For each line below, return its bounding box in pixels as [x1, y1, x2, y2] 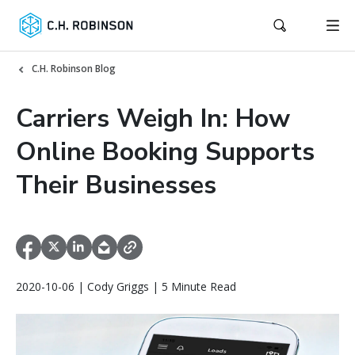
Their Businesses [16, 168, 216, 202]
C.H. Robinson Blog [32, 62, 116, 75]
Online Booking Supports [16, 135, 315, 169]
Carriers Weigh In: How [16, 101, 290, 136]
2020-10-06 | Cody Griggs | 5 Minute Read [16, 279, 236, 295]
